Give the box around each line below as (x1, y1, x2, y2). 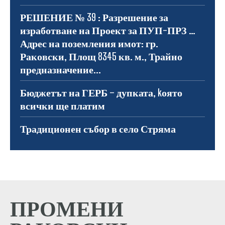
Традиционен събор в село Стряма (20, 122, 176, 135)
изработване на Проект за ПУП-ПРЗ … (20, 24, 195, 36)
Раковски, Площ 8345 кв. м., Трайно (20, 50, 182, 62)
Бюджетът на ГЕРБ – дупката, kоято (20, 86, 182, 98)
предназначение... (20, 63, 101, 75)
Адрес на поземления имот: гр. (20, 37, 158, 49)
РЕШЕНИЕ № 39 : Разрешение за (20, 11, 168, 23)
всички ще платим (20, 99, 105, 111)
